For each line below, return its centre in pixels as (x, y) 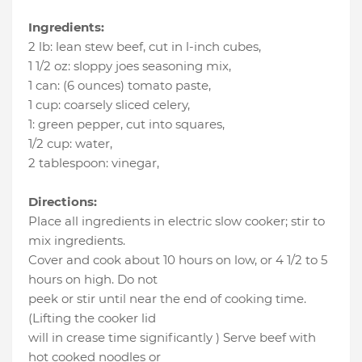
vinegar (134, 163)
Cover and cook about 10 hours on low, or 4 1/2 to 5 (178, 260)
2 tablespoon (67, 163)
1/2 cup (49, 144)
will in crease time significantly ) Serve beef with (172, 338)
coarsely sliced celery (126, 105)
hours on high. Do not (93, 280)
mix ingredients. (77, 241)
